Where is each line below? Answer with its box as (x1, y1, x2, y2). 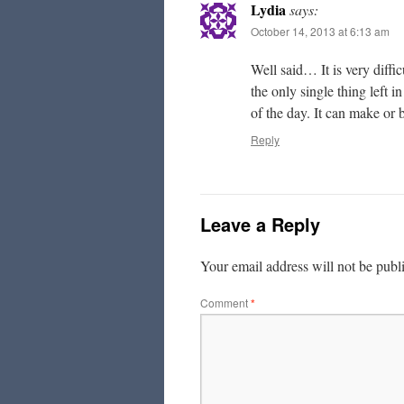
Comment (200, 295, 251, 310)
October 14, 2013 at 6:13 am (251, 23, 390, 39)
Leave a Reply (200, 211, 320, 237)
